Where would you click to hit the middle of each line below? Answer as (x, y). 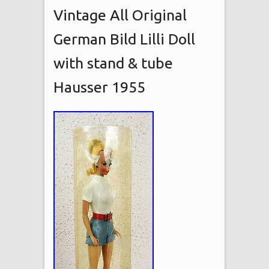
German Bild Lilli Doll (124, 39)
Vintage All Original (120, 15)
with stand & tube (113, 63)
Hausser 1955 (99, 87)
